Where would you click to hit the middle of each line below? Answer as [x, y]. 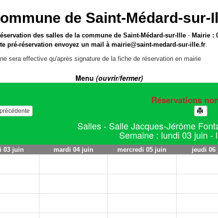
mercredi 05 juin [142, 150]
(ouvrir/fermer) [119, 78]
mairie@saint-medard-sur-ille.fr [159, 45]
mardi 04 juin [73, 150]
